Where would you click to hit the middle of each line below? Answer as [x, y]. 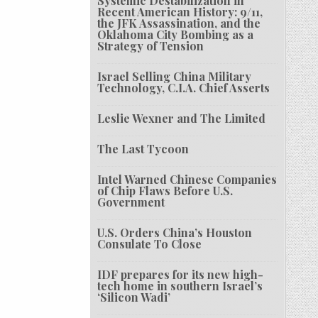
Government [131, 202]
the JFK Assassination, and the [179, 23]
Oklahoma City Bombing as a [176, 35]
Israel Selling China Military [175, 77]
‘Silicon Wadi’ [134, 297]
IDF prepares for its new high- [181, 275]
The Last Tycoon [143, 149]
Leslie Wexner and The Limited [182, 119]
